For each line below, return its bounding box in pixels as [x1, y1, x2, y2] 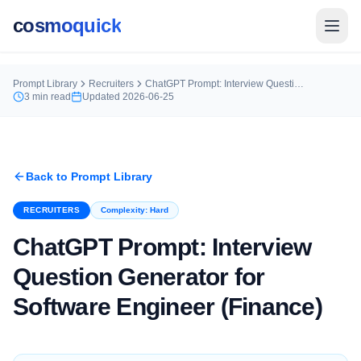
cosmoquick [13, 15, 121, 36]
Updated [82, 91, 122, 102]
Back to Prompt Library [26, 170, 152, 183]
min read [30, 91, 71, 102]
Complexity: [101, 205, 150, 214]
